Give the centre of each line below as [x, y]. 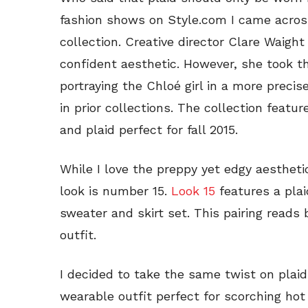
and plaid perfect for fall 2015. [149, 130]
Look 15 [193, 191]
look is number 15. [115, 191]
